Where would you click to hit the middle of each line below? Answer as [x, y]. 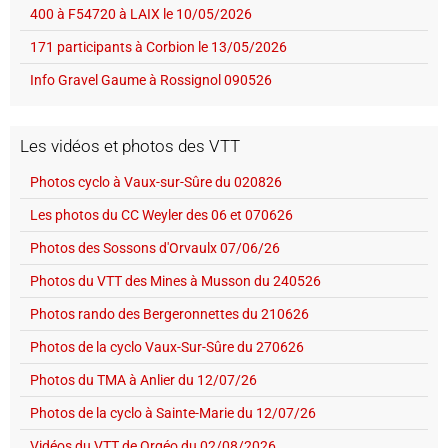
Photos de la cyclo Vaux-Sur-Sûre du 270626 [167, 346]
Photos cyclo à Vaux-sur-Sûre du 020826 [156, 181]
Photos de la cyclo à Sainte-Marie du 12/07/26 [173, 412]
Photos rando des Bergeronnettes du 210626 [169, 313]
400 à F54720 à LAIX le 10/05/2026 [141, 13]
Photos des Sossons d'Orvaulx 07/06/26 [155, 247]
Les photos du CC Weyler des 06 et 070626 [161, 214]
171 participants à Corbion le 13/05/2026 [158, 46]
